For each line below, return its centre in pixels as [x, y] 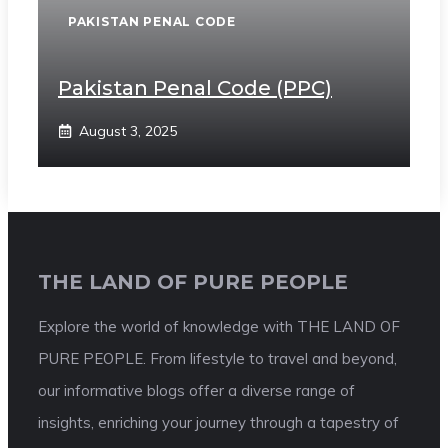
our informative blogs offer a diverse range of [196, 391]
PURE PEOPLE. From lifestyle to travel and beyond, [217, 359]
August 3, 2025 [128, 131]
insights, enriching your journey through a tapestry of [218, 423]
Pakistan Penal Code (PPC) [195, 88]
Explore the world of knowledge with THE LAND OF [219, 327]
